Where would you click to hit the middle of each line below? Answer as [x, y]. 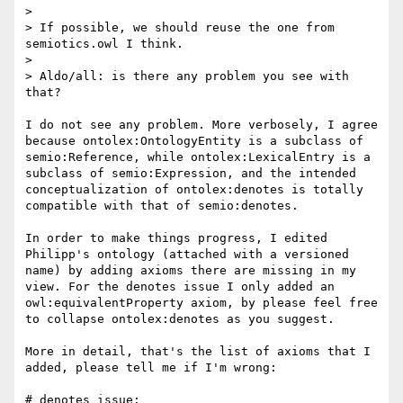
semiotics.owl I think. [104, 44]
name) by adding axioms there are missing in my [191, 271]
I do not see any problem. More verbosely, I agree [201, 125]
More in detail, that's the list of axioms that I [198, 352]
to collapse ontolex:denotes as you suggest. [180, 319]
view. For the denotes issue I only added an [180, 287]
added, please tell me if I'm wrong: [151, 368]
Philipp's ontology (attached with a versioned [187, 255]
